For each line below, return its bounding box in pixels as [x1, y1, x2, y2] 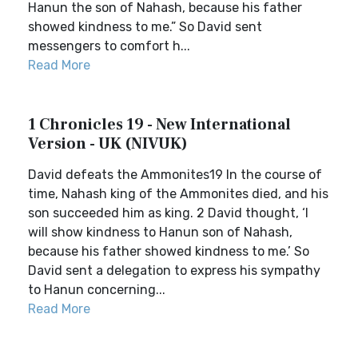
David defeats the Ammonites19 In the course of [28, 167, 322, 182]
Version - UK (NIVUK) [28, 133, 188, 154]
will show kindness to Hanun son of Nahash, [28, 225, 292, 240]
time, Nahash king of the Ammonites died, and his [28, 186, 328, 201]
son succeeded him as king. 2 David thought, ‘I [28, 205, 308, 221]
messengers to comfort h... [28, 38, 190, 54]
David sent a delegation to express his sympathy [28, 263, 320, 278]
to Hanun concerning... [28, 282, 165, 297]
